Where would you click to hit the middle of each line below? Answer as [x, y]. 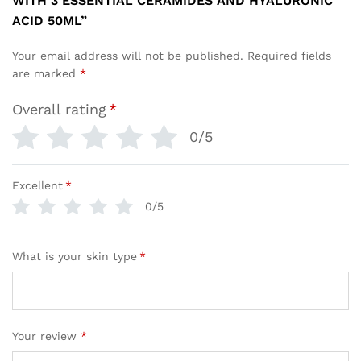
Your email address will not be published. [128, 55]
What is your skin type [75, 256]
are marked [46, 73]
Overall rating [59, 109]
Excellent [37, 185]
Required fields [289, 55]
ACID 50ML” [50, 20]
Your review [46, 336]
